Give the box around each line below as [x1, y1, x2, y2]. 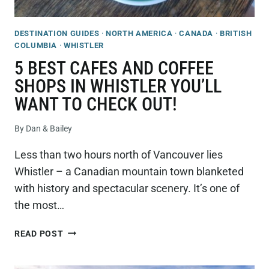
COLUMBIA [14, 40, 58, 50]
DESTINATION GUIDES [14, 28, 100, 38]
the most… [14, 198, 64, 211]
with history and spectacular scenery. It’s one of [14, 181, 240, 195]
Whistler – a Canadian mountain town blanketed [14, 165, 244, 178]
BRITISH [220, 28, 252, 38]
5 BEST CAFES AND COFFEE [14, 57, 214, 79]
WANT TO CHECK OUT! [14, 93, 177, 115]
